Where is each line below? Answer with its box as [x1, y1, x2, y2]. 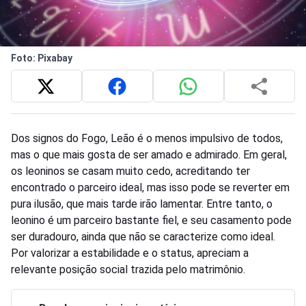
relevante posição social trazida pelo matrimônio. [11, 263, 245, 277]
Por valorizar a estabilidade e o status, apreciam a [11, 247, 249, 260]
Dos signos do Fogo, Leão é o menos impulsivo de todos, [11, 132, 283, 145]
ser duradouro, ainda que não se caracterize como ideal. [11, 230, 275, 244]
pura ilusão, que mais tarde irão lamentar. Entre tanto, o [11, 197, 273, 211]
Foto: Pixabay [11, 53, 72, 64]
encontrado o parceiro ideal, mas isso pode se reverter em [11, 181, 290, 195]
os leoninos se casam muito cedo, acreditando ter [11, 165, 250, 178]
